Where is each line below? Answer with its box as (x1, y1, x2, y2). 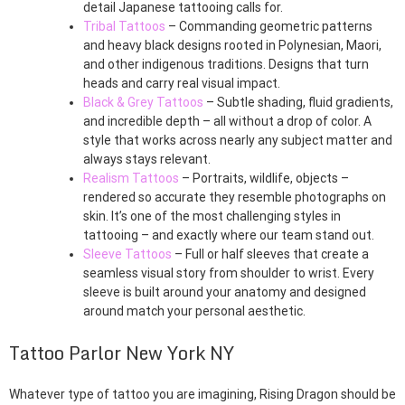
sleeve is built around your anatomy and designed (83, 285, 366, 300)
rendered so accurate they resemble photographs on (83, 190, 386, 205)
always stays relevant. (83, 152, 211, 167)
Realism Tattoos (83, 171, 179, 186)
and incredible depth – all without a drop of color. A (83, 114, 372, 129)
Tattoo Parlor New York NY (9, 338, 234, 369)
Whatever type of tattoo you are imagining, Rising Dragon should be (9, 387, 396, 402)
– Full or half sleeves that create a (172, 247, 369, 262)
